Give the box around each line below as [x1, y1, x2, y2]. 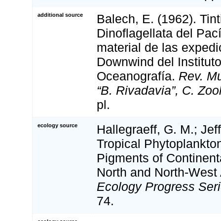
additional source [37, 11, 83, 18]
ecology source [37, 122, 77, 128]
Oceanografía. [97, 69, 179, 83]
